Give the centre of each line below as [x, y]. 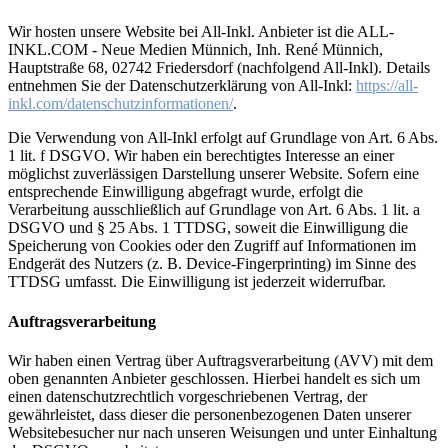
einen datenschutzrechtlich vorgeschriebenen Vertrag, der [187, 396]
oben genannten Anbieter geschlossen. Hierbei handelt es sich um [214, 378]
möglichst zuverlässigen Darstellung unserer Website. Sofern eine [213, 174]
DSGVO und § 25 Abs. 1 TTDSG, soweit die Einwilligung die [208, 228]
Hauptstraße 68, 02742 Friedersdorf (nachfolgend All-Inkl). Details [219, 68]
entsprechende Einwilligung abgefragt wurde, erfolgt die [185, 192]
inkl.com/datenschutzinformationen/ [120, 104]
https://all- [387, 86]
